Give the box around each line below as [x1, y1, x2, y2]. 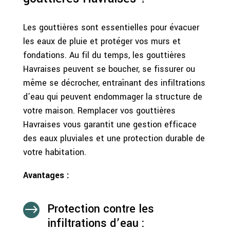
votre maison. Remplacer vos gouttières [23, 104, 176, 117]
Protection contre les [47, 200, 154, 217]
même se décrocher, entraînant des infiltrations [23, 76, 205, 89]
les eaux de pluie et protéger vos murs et [23, 35, 181, 47]
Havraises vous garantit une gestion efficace [23, 118, 197, 130]
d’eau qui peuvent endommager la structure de [23, 90, 202, 103]
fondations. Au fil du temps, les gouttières [23, 49, 186, 61]
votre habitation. [23, 146, 86, 158]
